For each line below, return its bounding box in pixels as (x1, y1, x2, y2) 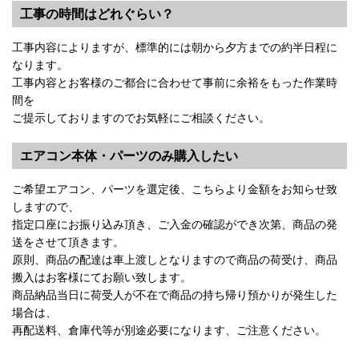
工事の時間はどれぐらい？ (20, 5, 174, 22)
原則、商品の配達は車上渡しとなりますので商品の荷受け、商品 (12, 252, 337, 266)
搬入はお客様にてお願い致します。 (12, 269, 192, 284)
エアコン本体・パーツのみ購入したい (20, 147, 238, 163)
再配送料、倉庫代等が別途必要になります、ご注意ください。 (12, 322, 326, 337)
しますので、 (12, 199, 79, 213)
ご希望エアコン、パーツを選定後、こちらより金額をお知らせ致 (12, 181, 337, 196)
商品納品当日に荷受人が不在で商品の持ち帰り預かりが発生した (12, 287, 337, 301)
